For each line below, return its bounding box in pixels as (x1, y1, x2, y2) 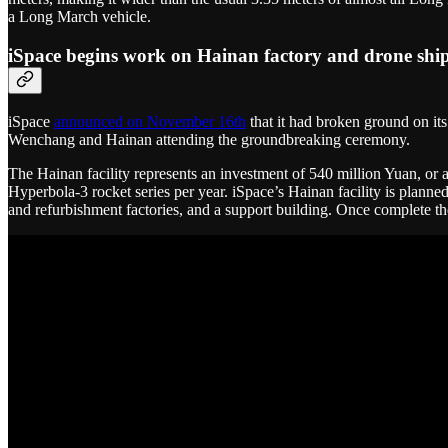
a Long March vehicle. (8, 8, 151, 26)
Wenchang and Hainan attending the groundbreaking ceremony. (8, 130, 410, 148)
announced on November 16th (54, 112, 246, 130)
